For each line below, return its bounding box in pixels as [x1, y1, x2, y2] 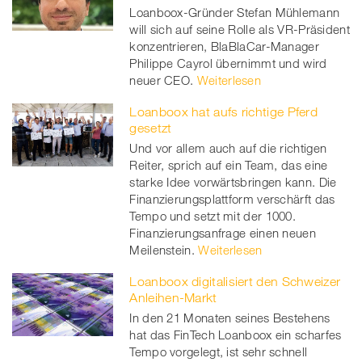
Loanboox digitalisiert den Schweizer [129, 273, 341, 288]
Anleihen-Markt [129, 289, 217, 305]
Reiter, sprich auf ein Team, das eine [129, 157, 328, 172]
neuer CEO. [129, 72, 194, 87]
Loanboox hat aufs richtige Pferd [129, 103, 318, 119]
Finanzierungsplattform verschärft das [129, 191, 335, 206]
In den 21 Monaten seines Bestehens [129, 309, 330, 325]
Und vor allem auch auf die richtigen [129, 140, 327, 155]
